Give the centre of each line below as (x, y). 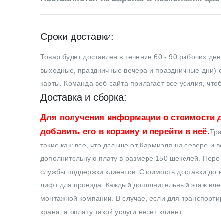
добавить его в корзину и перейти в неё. (125, 131)
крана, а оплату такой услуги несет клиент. (112, 211)
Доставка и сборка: (84, 97)
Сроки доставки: (77, 36)
